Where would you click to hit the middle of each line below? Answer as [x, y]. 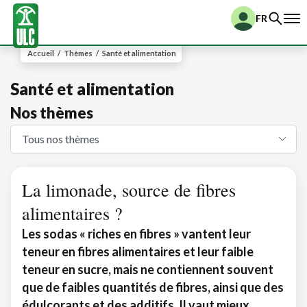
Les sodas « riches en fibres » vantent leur [136, 234]
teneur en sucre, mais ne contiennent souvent [148, 269]
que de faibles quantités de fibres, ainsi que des [153, 287]
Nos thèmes [52, 113]
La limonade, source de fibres [129, 190]
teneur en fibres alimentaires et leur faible [138, 251]
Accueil [41, 53]
